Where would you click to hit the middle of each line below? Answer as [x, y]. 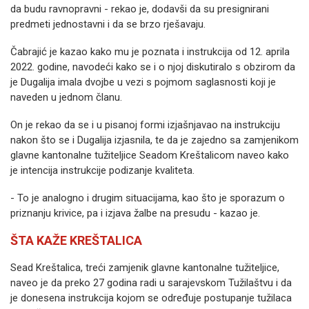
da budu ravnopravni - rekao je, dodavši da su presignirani [140, 9]
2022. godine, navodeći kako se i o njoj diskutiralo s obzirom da [153, 67]
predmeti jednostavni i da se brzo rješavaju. [108, 24]
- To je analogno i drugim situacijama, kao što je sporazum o [148, 198]
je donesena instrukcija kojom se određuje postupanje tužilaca [151, 298]
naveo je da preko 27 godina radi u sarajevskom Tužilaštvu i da [151, 283]
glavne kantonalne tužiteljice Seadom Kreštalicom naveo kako [150, 155]
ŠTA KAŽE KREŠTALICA [76, 240]
